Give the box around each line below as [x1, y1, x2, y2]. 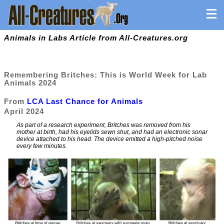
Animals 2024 [4, 78, 56, 87]
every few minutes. [16, 142, 67, 150]
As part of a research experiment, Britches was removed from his [16, 121, 190, 129]
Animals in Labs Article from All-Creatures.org [4, 34, 188, 42]
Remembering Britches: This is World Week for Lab [4, 70, 207, 79]
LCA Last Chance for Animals [27, 97, 143, 105]
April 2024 [4, 107, 44, 115]
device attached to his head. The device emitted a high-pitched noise [16, 135, 202, 143]
